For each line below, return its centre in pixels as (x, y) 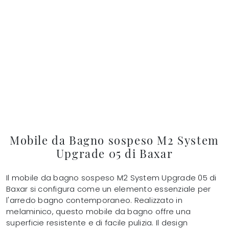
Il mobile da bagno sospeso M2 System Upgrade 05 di (111, 178)
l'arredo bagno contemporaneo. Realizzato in (94, 200)
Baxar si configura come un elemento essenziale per (109, 189)
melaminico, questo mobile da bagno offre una (98, 212)
